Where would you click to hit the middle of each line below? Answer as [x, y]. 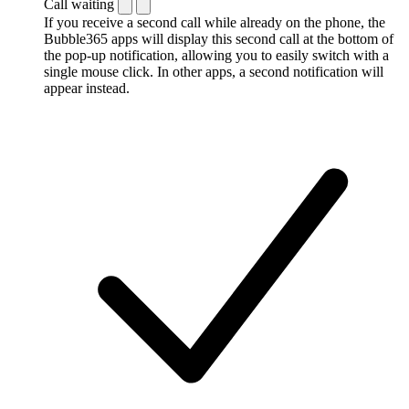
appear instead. [87, 88]
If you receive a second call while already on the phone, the [215, 22]
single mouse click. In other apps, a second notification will [214, 71]
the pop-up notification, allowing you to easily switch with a [216, 55]
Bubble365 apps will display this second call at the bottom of [219, 38]
